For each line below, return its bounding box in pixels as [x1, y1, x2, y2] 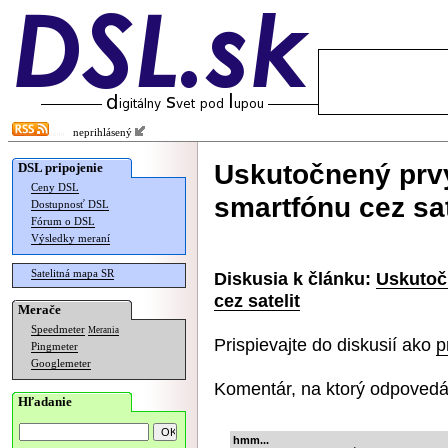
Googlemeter [31, 358, 91, 369]
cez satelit [214, 290, 300, 311]
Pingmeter [31, 341, 78, 352]
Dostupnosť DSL [31, 199, 109, 210]
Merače [18, 302, 61, 317]
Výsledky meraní [31, 233, 110, 244]
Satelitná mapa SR [31, 268, 114, 279]
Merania [88, 325, 119, 335]
